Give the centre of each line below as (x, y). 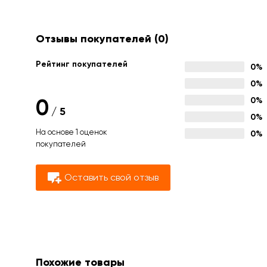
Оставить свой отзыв (111, 177)
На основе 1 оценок (72, 132)
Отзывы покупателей (95, 39)
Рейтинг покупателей (82, 64)
